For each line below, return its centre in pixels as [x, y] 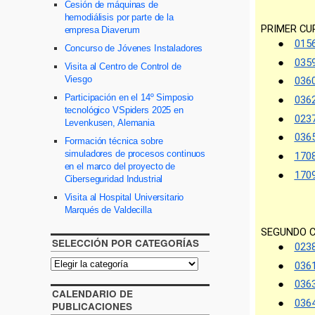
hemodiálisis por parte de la [119, 18]
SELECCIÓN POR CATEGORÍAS [126, 243]
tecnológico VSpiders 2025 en [124, 110]
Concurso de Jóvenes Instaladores [134, 49]
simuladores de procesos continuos [135, 154]
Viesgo [78, 79]
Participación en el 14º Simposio [129, 98]
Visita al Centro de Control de [123, 67]
